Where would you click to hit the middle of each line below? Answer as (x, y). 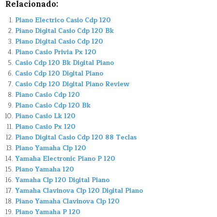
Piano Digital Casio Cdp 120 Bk (65, 31)
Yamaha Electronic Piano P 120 (65, 159)
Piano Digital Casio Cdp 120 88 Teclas (76, 137)
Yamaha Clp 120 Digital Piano (62, 180)
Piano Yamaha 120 (45, 169)
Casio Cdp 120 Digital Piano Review (72, 84)
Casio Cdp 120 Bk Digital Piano (65, 63)
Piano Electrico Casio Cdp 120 (63, 20)
